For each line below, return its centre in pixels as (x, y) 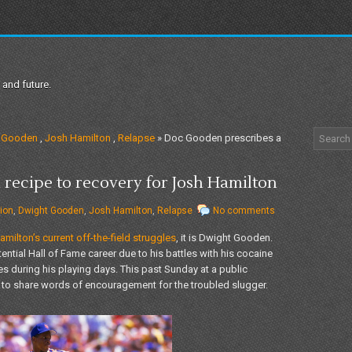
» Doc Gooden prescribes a (218, 138)
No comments (244, 211)
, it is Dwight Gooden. (224, 238)
